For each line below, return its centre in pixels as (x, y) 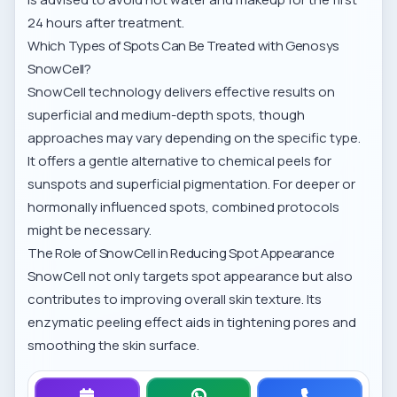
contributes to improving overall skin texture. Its (175, 300)
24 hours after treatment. (106, 23)
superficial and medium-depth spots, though (167, 115)
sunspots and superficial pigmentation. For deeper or (192, 184)
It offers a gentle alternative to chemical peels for (180, 161)
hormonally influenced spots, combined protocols (184, 207)
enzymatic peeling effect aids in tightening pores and (192, 323)
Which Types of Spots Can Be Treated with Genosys (183, 46)
